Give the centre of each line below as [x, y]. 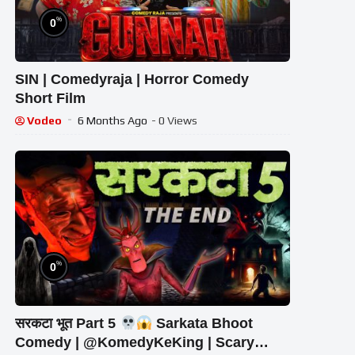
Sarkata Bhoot [203, 323]
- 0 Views [175, 121]
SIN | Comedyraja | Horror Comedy [132, 80]
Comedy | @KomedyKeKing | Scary [135, 342]
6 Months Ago [113, 121]
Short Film [51, 99]
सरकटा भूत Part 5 [68, 323]
